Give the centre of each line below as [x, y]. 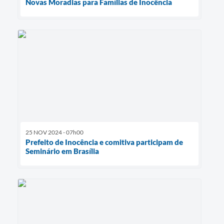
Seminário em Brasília [62, 151]
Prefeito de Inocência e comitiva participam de [104, 142]
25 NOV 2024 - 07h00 [54, 132]
